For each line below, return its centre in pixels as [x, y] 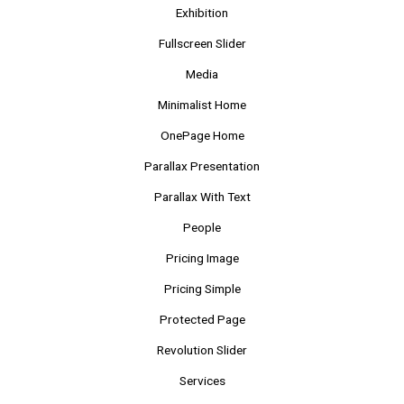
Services [202, 380]
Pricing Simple [202, 288]
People [202, 227]
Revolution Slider [202, 349]
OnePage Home [202, 135]
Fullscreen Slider [202, 43]
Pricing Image [202, 257]
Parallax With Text [202, 196]
